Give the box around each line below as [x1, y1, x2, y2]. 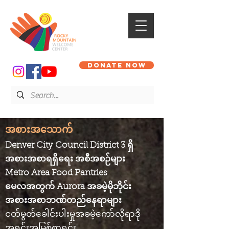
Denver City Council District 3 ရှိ [5, 141, 133, 150]
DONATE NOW [87, 61, 146, 69]
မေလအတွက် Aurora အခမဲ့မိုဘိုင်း [5, 182, 131, 191]
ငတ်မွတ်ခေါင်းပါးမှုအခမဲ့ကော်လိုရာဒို [5, 210, 141, 219]
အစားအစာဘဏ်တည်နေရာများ [5, 196, 122, 205]
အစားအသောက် [5, 126, 73, 135]
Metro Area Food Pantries [5, 169, 107, 177]
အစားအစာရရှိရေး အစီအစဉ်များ [5, 155, 125, 164]
